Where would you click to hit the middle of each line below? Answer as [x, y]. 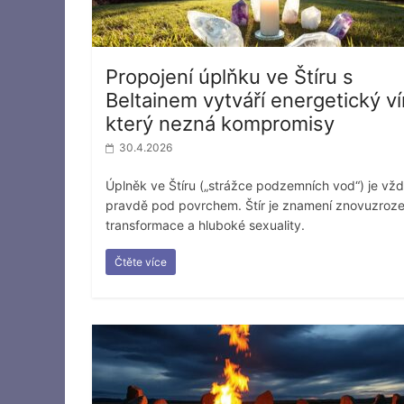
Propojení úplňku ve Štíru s [230, 76]
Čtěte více [141, 262]
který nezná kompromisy [220, 123]
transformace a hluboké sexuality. [205, 225]
